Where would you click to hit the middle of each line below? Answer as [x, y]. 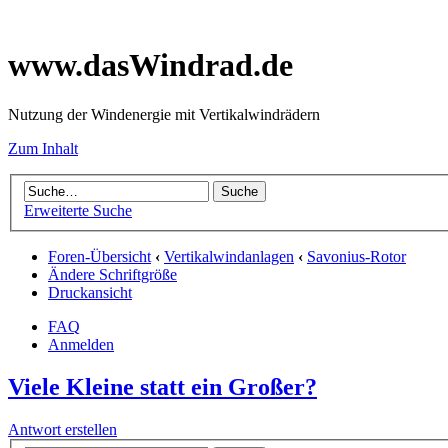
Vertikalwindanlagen [229, 257]
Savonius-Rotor [356, 257]
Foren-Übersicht [99, 257]
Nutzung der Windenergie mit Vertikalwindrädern [164, 114]
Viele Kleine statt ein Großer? [162, 387]
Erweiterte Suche [78, 211]
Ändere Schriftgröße [112, 275]
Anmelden [81, 345]
